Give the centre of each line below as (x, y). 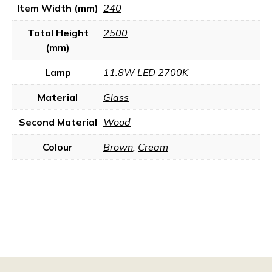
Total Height (58, 33)
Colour (58, 147)
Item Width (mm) (58, 8)
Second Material (58, 122)
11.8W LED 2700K (146, 72)
